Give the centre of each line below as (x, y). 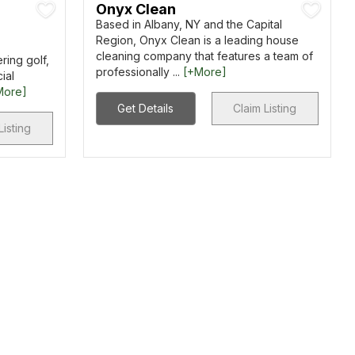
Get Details (146, 108)
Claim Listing (265, 108)
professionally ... (139, 72)
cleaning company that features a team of (204, 56)
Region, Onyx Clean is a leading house (197, 40)
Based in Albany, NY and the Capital (189, 24)
